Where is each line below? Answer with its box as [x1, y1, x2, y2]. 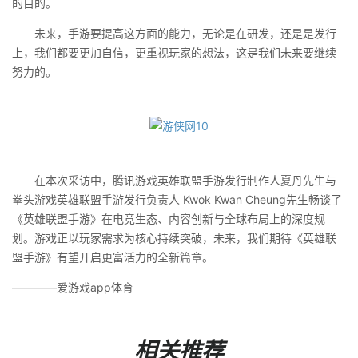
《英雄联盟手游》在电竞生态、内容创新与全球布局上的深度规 [12, 212, 325, 225]
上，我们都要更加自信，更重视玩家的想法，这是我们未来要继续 [12, 46, 336, 59]
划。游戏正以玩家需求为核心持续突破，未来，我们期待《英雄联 [12, 231, 336, 245]
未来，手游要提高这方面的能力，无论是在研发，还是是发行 [12, 26, 336, 40]
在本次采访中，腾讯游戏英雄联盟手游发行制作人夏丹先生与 [12, 173, 336, 187]
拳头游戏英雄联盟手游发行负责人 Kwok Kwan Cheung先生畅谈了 [12, 193, 342, 206]
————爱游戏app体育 [12, 280, 133, 294]
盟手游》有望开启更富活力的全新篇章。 [12, 250, 213, 264]
